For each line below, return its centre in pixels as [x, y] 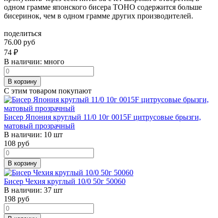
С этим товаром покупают [48, 91]
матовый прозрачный [39, 126]
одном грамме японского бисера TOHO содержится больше [103, 7]
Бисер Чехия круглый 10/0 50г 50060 [65, 181]
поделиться [23, 33]
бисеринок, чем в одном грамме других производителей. [99, 16]
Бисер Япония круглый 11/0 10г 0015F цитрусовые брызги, [102, 117]
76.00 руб [19, 42]
